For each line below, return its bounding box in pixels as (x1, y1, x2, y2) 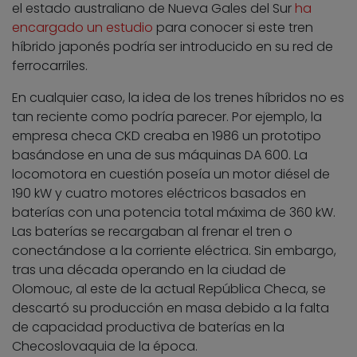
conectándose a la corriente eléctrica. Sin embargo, (12, 241, 336, 261)
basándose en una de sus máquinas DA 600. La (12, 146, 308, 165)
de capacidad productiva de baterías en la (12, 318, 284, 337)
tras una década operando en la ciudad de (12, 261, 286, 280)
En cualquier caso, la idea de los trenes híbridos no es (12, 88, 344, 108)
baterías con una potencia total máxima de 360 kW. (12, 203, 335, 222)
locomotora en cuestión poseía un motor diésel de (12, 165, 330, 184)
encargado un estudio (12, 18, 153, 37)
